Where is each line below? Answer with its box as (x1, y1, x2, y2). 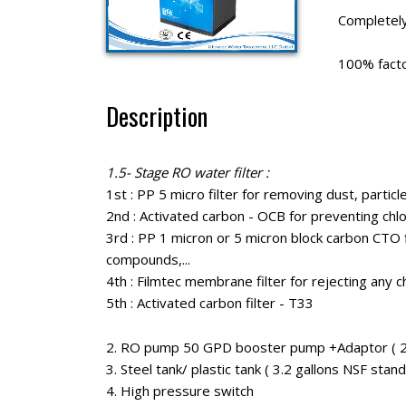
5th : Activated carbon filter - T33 (106, 294, 314, 313)
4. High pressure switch (106, 381, 254, 400)
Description (106, 98, 208, 135)
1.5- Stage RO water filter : (106, 163, 269, 182)
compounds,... (106, 250, 190, 269)
